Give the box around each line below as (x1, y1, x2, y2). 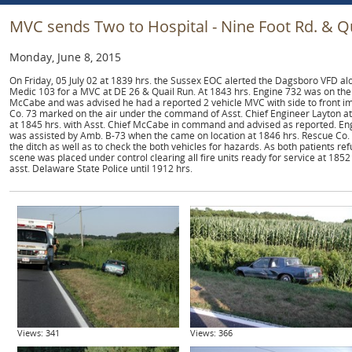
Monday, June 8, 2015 (9, 49, 121, 64)
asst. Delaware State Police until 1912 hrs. (9, 162, 192, 174)
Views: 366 (189, 327, 233, 339)
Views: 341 (16, 327, 60, 339)
